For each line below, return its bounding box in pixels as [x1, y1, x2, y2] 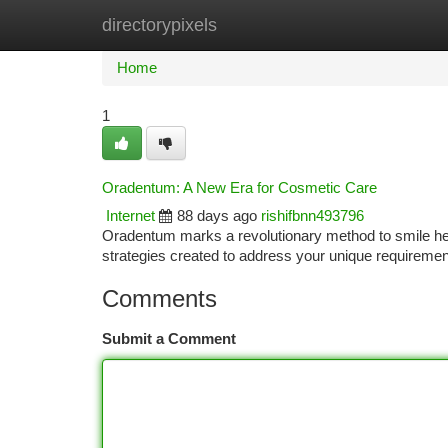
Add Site [345, 17, 400, 33]
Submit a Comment [102, 331, 236, 347]
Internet [106, 208, 155, 224]
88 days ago [177, 208, 257, 224]
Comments [102, 285, 217, 312]
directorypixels [102, 15, 217, 35]
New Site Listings [202, 17, 315, 33]
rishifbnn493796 [261, 208, 364, 224]
